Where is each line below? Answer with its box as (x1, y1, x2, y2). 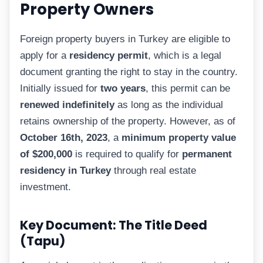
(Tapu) (20, 232, 65, 249)
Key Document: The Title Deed (20, 216, 207, 234)
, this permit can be (146, 82, 230, 94)
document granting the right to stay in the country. (20, 66, 238, 77)
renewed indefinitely (20, 99, 114, 110)
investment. (20, 181, 71, 193)
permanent (182, 148, 232, 160)
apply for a (20, 49, 69, 61)
